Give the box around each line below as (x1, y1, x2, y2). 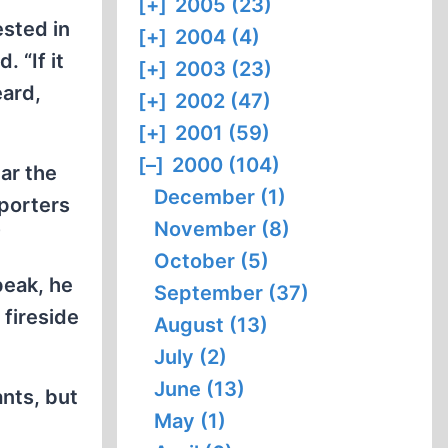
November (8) (154, 217, 291, 241)
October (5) (154, 249, 270, 273)
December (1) (154, 185, 287, 209)
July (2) (154, 345, 228, 369)
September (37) (154, 281, 310, 305)
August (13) (154, 313, 269, 337)
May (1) (154, 409, 227, 433)
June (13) (154, 377, 246, 401)
